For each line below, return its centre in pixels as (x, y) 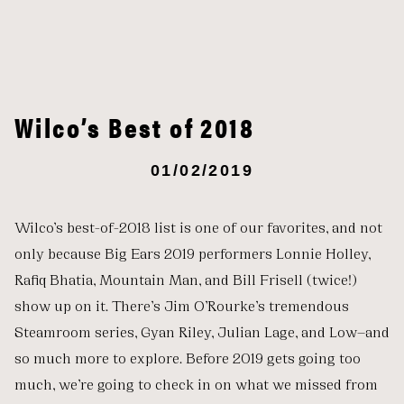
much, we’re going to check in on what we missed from (196, 383)
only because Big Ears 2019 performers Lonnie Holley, (193, 252)
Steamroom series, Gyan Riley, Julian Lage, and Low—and (202, 331)
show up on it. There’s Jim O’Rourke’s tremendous (182, 304)
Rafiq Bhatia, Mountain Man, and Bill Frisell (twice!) (185, 278)
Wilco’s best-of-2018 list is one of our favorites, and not (198, 226)
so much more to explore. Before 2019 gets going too (188, 357)
